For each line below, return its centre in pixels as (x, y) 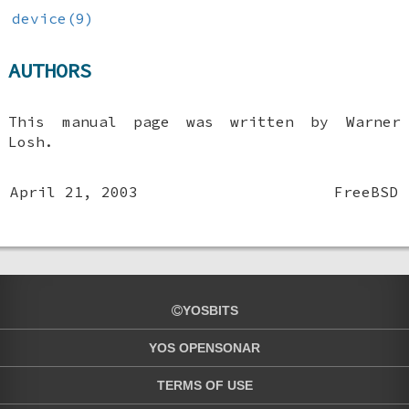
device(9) (52, 19)
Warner (373, 122)
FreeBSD (367, 192)
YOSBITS (210, 311)
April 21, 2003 (74, 192)
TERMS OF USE (204, 386)
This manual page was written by (177, 122)
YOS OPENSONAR (204, 348)
